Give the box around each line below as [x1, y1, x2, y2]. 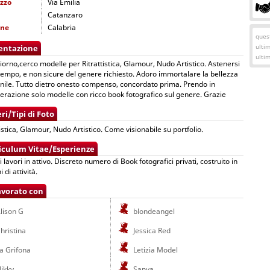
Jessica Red [131, 225, 171, 236]
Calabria [48, 22, 76, 33]
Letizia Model [131, 245, 178, 255]
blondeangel [131, 206, 175, 216]
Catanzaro [48, 10, 83, 20]
